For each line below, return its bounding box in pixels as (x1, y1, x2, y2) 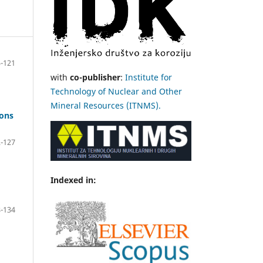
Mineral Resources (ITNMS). (50, 100, 161, 112)
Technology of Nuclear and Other (50, 86, 182, 97)
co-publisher (68, 72, 120, 83)
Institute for (125, 72, 172, 83)
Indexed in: (50, 174, 99, 186)
